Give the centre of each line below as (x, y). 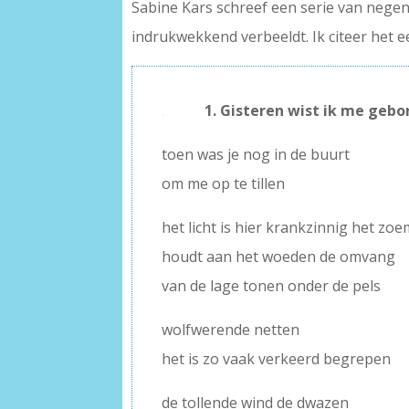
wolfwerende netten (231, 329)
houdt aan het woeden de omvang (279, 256)
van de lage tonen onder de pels (272, 285)
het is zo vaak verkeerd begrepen (277, 358)
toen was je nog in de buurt (256, 154)
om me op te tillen (224, 183)
